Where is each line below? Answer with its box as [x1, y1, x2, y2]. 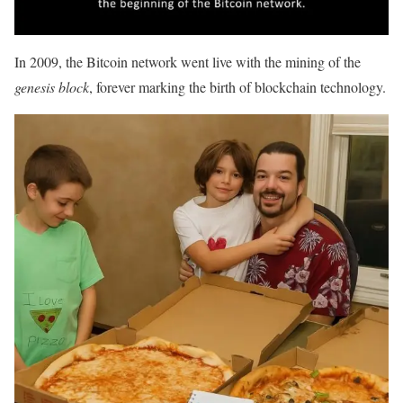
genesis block [14, 76, 89, 96]
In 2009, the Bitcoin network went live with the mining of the [14, 51, 361, 71]
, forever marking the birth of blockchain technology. [89, 76, 386, 96]
